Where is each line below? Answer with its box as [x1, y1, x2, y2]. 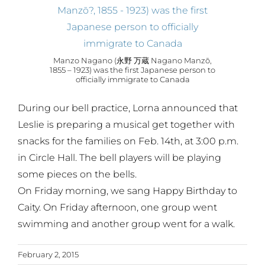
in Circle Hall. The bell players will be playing [18, 151, 221, 163]
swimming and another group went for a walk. [18, 218, 235, 230]
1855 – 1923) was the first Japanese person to [50, 65, 215, 75]
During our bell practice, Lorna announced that [18, 102, 238, 114]
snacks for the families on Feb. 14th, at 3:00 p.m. [18, 135, 238, 147]
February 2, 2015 [18, 249, 79, 259]
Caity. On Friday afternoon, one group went [18, 201, 217, 213]
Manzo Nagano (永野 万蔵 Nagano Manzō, [53, 56, 212, 66]
